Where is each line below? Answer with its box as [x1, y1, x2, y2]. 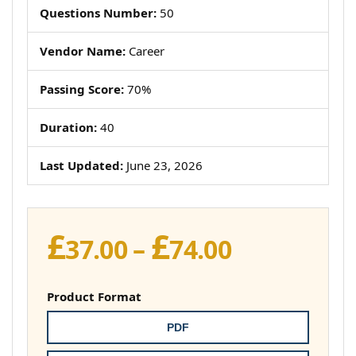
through [230, 309, 331, 343]
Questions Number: [40, 5, 157, 21]
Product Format [47, 288, 141, 304]
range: [230, 252, 309, 286]
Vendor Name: [40, 43, 126, 59]
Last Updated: [40, 157, 123, 173]
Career [126, 43, 164, 59]
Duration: [40, 119, 97, 135]
